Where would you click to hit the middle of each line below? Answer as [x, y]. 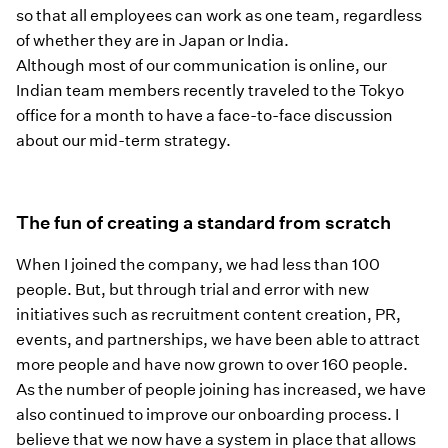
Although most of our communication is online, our [201, 66]
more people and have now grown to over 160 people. [213, 364]
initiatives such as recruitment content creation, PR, [208, 314]
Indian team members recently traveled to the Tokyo [210, 91]
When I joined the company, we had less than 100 [198, 264]
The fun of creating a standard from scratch [203, 223]
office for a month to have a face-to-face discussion [204, 116]
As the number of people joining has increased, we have [221, 389]
